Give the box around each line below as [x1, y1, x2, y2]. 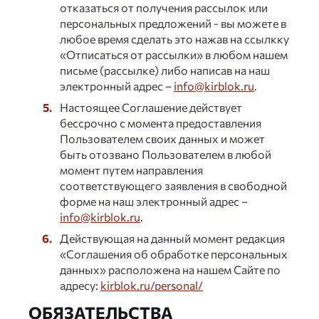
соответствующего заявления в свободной [60, 179, 287, 192]
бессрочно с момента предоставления [60, 116, 261, 130]
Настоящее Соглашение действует [60, 100, 242, 114]
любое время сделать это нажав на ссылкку [60, 32, 289, 46]
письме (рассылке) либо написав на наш [60, 63, 270, 77]
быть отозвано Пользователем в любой [60, 147, 271, 161]
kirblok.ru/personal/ [100, 278, 203, 292]
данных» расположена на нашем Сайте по [60, 263, 281, 276]
